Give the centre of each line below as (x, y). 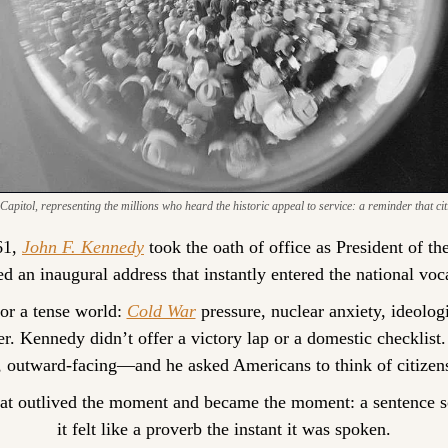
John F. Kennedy (83, 247)
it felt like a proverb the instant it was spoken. (224, 429)
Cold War (161, 311)
